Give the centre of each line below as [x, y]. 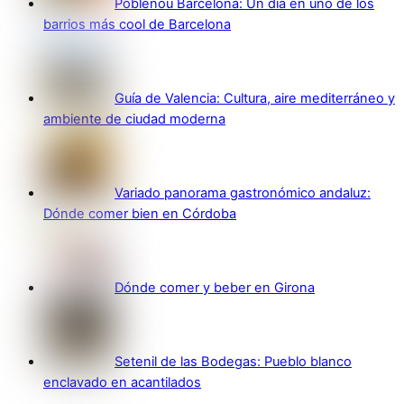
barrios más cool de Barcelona [137, 25]
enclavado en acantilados [122, 383]
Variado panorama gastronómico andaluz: [243, 193]
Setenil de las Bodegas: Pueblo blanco [233, 362]
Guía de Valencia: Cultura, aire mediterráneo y [255, 99]
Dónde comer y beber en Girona [215, 288]
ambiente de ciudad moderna [134, 119]
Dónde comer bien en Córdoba [140, 214]
